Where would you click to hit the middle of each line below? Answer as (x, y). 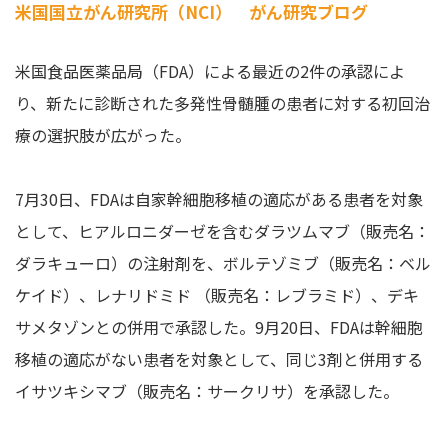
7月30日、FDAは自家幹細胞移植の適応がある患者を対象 (219, 198)
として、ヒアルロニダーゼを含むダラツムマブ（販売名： (222, 230)
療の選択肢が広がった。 (105, 134)
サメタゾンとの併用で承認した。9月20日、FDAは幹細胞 (219, 326)
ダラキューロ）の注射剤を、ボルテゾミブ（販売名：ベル (223, 262)
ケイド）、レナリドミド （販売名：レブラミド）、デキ (217, 294)
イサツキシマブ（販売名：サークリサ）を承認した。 (207, 390)
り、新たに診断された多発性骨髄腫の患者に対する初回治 (222, 102)
